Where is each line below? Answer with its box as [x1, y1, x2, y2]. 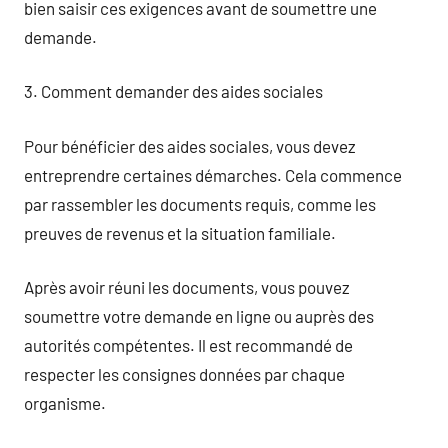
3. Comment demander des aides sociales [24, 81, 323, 101]
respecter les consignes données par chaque [24, 364, 345, 384]
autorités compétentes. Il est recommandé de [24, 335, 353, 355]
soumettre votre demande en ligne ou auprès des [24, 306, 374, 326]
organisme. [24, 393, 106, 413]
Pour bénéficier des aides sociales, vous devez [24, 135, 356, 156]
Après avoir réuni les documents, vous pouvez [24, 277, 350, 297]
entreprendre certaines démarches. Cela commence [24, 164, 402, 185]
